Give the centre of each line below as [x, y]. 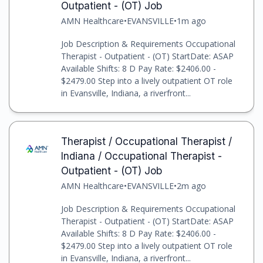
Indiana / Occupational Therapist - [141, 156]
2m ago [191, 186]
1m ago [191, 21]
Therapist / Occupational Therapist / [146, 141]
